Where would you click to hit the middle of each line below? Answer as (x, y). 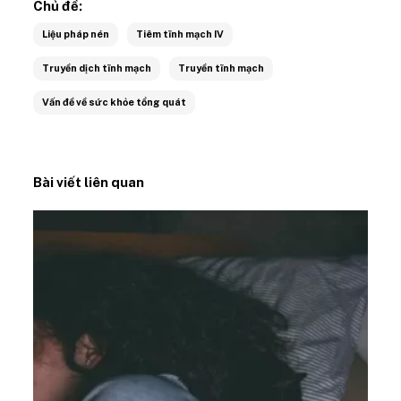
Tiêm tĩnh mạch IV (180, 34)
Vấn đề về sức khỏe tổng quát (115, 102)
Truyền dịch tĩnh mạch (97, 68)
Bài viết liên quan (89, 182)
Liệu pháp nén (76, 34)
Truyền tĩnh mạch (222, 68)
